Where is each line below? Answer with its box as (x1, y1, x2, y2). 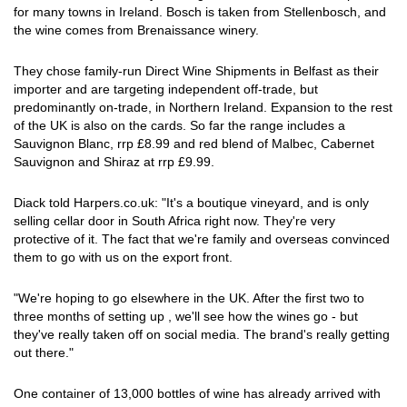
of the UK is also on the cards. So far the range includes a (14, 118, 345, 133)
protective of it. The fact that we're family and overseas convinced (14, 232, 390, 246)
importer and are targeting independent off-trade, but (14, 82, 318, 96)
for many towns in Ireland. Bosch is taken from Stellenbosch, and (14, 5, 386, 19)
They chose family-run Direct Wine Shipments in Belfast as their (14, 64, 379, 78)
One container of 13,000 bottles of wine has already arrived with (14, 386, 381, 401)
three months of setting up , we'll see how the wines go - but (14, 309, 358, 323)
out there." (14, 345, 74, 360)
